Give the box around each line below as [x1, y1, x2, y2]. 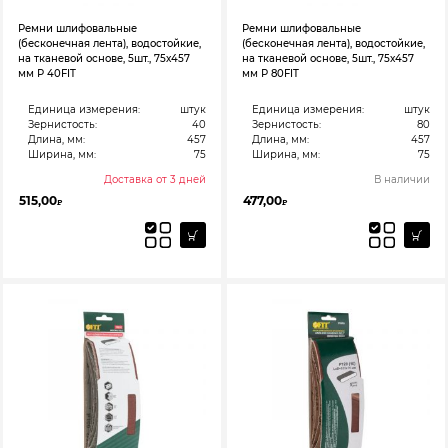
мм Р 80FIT [242, 66, 299, 80]
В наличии [374, 172, 430, 186]
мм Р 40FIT [18, 66, 76, 80]
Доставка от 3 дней [104, 172, 206, 186]
